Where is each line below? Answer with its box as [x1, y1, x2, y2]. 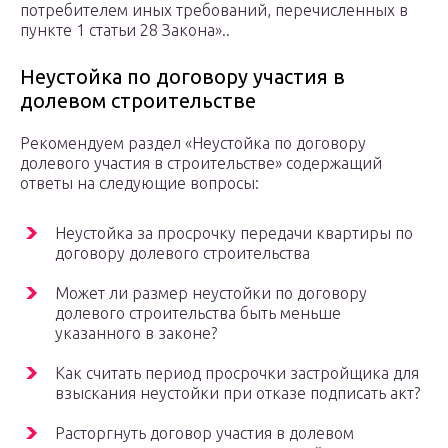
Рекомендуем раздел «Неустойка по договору [20, 134, 366, 153]
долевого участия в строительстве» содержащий [20, 154, 382, 173]
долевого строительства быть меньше [55, 304, 341, 323]
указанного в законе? [55, 324, 217, 343]
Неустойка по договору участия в [20, 65, 345, 89]
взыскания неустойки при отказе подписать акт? [55, 384, 420, 403]
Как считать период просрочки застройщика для [55, 364, 419, 383]
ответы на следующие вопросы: [20, 174, 259, 193]
